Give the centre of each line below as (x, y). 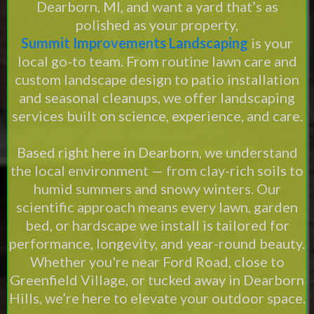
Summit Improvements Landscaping (135, 43)
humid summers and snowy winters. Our (157, 189)
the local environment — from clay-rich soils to (157, 170)
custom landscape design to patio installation (157, 79)
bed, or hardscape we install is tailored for (157, 225)
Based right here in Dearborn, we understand (157, 152)
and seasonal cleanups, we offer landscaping (157, 97)
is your (272, 43)
